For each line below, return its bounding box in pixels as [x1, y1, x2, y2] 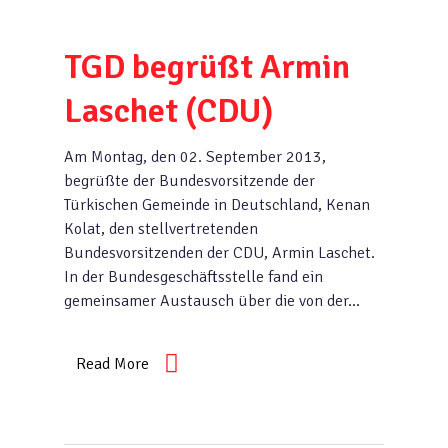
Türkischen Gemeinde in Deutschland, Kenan [64, 195, 370, 215]
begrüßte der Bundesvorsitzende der [64, 171, 315, 191]
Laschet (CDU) [64, 90, 274, 132]
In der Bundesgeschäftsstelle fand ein [64, 267, 323, 287]
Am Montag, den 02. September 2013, [64, 147, 326, 167]
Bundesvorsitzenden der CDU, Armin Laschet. [64, 243, 375, 263]
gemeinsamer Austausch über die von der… [64, 291, 360, 311]
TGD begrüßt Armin [64, 46, 350, 88]
